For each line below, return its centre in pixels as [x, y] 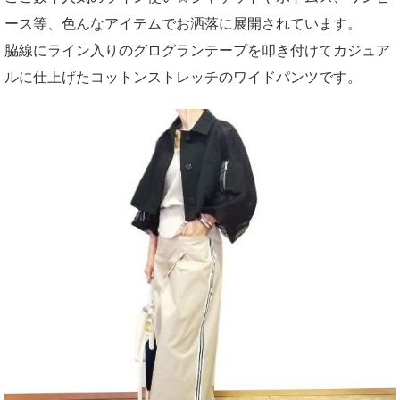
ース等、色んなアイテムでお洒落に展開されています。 [183, 24]
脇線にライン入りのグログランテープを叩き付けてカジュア [197, 50]
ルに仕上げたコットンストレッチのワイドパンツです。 [183, 77]
